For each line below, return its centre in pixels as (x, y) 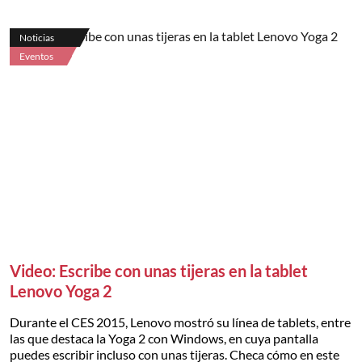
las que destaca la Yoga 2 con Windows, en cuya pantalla (164, 338)
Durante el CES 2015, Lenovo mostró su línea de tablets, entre (180, 322)
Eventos (36, 57)
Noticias (37, 38)
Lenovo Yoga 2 (61, 290)
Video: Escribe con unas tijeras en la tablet (159, 270)
